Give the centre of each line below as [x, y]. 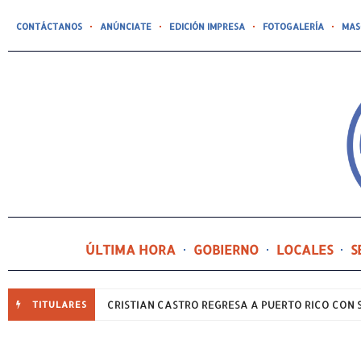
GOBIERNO [226, 249]
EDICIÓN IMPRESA [207, 27]
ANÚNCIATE [126, 27]
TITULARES [60, 304]
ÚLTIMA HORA [130, 249]
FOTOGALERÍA [293, 27]
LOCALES [304, 249]
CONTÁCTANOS [49, 27]
